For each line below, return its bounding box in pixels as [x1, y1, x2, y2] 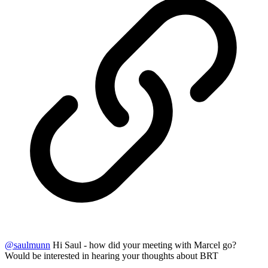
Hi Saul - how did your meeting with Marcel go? [50, 240, 236, 251]
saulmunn [14, 240, 50, 251]
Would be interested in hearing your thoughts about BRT [5, 251, 218, 261]
